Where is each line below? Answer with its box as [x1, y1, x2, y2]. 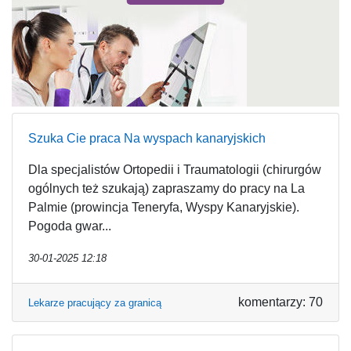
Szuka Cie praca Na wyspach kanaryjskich [28, 132, 266, 145]
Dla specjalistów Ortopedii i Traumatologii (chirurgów [28, 163, 321, 176]
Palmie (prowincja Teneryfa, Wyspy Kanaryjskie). [28, 201, 299, 214]
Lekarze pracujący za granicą [28, 297, 161, 309]
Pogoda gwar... [28, 219, 111, 233]
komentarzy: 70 [238, 295, 323, 309]
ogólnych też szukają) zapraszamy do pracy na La [28, 182, 305, 195]
